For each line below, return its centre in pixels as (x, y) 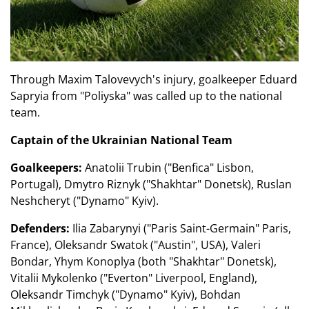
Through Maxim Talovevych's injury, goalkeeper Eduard (154, 79)
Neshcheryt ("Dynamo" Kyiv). (84, 200)
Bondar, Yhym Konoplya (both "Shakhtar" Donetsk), (143, 261)
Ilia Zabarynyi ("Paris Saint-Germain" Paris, (180, 228)
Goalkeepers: (46, 167)
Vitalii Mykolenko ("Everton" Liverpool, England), (134, 278)
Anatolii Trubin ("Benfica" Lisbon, (168, 167)
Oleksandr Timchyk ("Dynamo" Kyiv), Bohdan (126, 294)
